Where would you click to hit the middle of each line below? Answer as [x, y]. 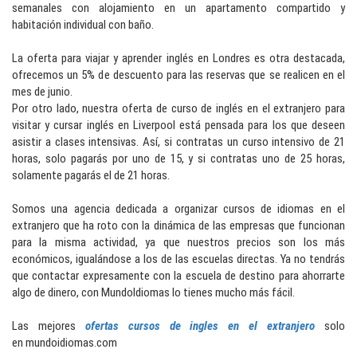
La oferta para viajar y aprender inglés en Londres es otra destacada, [178, 59]
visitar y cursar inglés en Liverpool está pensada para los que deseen [178, 126]
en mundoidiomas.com [65, 343]
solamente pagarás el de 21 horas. [92, 176]
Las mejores [49, 326]
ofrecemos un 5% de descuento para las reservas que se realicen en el [178, 75]
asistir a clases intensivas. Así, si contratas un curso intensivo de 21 [178, 142]
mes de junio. [43, 92]
